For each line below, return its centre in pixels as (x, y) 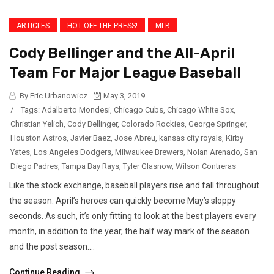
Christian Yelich (37, 124)
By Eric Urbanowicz (53, 95)
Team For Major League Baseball (125, 72)
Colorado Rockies (153, 124)
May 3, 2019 (123, 95)
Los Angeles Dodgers (72, 152)
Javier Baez (91, 138)
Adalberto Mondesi (76, 109)
